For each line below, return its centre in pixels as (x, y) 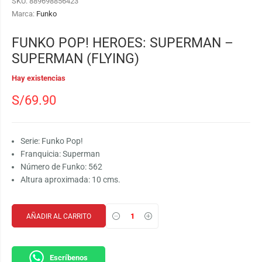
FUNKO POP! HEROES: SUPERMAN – (123, 42)
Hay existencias (39, 78)
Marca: (24, 13)
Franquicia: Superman (60, 154)
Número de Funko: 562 (61, 166)
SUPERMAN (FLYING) (75, 58)
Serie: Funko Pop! (52, 141)
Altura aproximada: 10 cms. (70, 179)
